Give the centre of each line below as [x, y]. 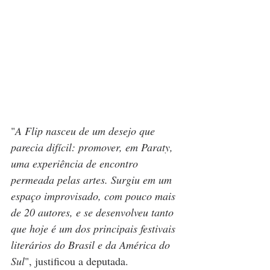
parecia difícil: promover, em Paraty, [93, 147]
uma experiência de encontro [76, 163]
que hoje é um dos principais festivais [95, 228]
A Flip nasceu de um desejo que [86, 130]
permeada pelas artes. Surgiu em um [93, 179]
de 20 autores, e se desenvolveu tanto [94, 212]
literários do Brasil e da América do [92, 244]
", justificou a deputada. [77, 261]
